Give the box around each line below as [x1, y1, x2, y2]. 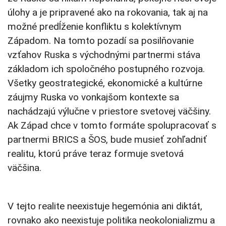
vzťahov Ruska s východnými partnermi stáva [8, 49, 200, 61]
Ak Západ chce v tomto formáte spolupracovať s [8, 120, 216, 132]
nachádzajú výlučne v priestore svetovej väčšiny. [8, 105, 211, 118]
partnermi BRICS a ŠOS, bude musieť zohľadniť [8, 134, 207, 146]
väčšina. [8, 162, 41, 174]
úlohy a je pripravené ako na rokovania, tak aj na [8, 7, 208, 19]
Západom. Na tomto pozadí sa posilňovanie [8, 35, 194, 47]
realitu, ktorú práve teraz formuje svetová [8, 148, 184, 160]
